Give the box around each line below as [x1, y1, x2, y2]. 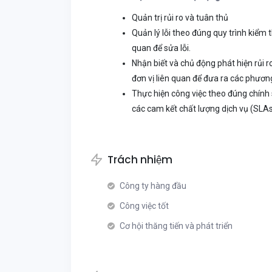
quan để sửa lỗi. [132, 43, 191, 53]
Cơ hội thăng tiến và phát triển [120, 221, 233, 231]
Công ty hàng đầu [120, 181, 186, 191]
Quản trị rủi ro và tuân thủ [132, 13, 228, 22]
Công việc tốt [120, 201, 169, 211]
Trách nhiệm [107, 152, 172, 167]
